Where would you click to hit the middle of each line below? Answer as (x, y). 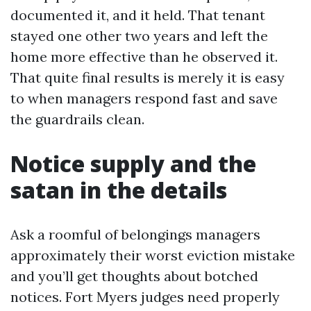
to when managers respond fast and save (144, 98)
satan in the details (119, 190)
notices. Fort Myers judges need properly (145, 297)
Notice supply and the (133, 163)
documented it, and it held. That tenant (138, 15)
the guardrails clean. (77, 119)
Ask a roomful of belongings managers (135, 234)
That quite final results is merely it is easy (148, 77)
